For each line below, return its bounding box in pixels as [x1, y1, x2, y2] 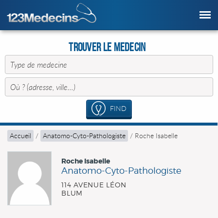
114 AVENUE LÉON [61, 180, 127, 189]
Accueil [10, 131, 31, 140]
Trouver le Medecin [69, 41, 146, 54]
